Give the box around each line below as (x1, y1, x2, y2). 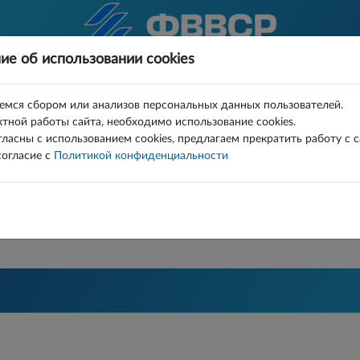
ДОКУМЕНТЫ (127, 72, 198, 83)
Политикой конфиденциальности (54, 150, 228, 162)
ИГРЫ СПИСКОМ (211, 72, 300, 83)
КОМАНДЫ (5, 72, 63, 83)
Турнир (275, 124, 322, 139)
